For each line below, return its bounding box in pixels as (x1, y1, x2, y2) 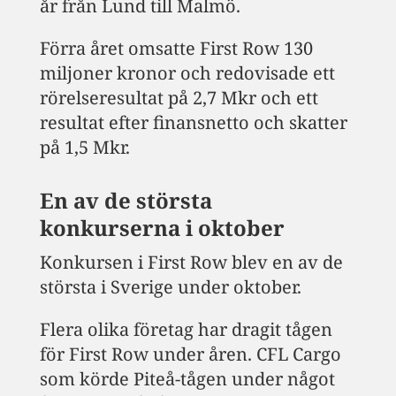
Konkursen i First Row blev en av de (39, 249, 343, 274)
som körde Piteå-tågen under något (39, 366, 335, 391)
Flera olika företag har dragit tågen (39, 316, 332, 341)
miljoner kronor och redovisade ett (39, 60, 335, 85)
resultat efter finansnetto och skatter (39, 110, 347, 134)
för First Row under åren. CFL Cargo (39, 341, 341, 366)
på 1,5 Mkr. (39, 134, 130, 159)
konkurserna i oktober (39, 212, 285, 242)
